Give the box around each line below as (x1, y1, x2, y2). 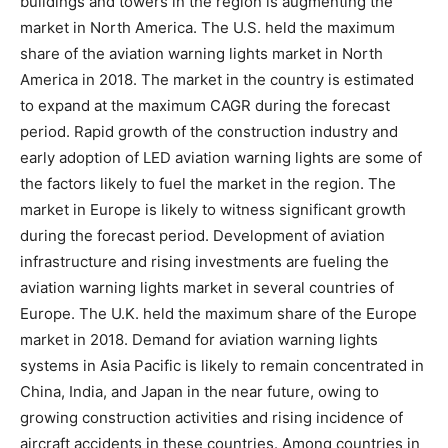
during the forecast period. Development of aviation (20, 225, 385, 245)
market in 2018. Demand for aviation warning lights (20, 329, 378, 349)
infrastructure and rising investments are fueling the (20, 251, 389, 271)
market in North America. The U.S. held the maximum (20, 17, 395, 37)
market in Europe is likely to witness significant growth (20, 199, 406, 219)
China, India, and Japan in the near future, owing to (20, 381, 379, 401)
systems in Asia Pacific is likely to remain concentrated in (20, 355, 424, 375)
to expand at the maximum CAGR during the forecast (20, 95, 390, 115)
